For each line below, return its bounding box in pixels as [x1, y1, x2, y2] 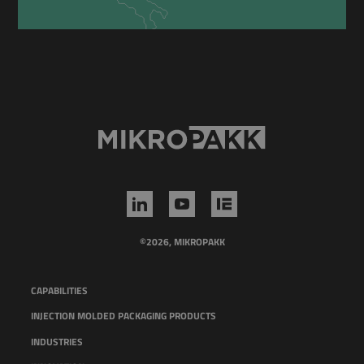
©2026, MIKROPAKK [139, 234, 225, 250]
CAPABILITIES [31, 283, 89, 299]
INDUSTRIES [31, 333, 84, 349]
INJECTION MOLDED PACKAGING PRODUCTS [31, 308, 217, 324]
